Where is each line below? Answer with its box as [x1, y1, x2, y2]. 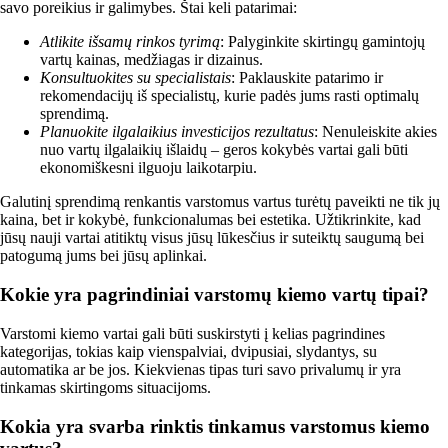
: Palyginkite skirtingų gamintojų [220, 33, 425, 51]
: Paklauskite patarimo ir [231, 69, 383, 87]
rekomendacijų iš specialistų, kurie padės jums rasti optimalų [40, 87, 419, 105]
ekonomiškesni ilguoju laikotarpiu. [40, 159, 257, 177]
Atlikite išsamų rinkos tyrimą [40, 33, 220, 51]
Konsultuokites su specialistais [40, 69, 231, 87]
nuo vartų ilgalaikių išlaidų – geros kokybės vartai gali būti [40, 141, 408, 159]
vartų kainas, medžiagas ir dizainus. [40, 51, 263, 69]
